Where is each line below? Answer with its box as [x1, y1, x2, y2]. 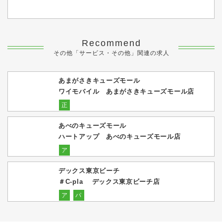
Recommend [82, 38, 141, 49]
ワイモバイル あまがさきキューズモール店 [58, 88, 194, 96]
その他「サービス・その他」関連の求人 [54, 50, 169, 57]
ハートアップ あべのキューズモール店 [58, 133, 181, 141]
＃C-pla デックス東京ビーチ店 [58, 178, 160, 186]
